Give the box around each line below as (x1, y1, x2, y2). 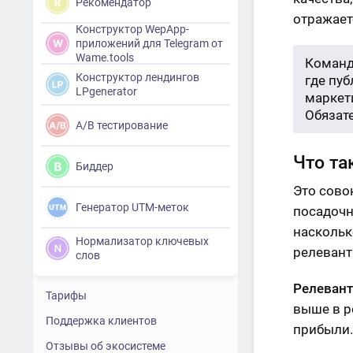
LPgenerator (76, 85, 137, 98)
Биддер (76, 160, 113, 173)
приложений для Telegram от (76, 37, 223, 50)
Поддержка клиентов (46, 314, 157, 327)
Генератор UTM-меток (76, 201, 189, 214)
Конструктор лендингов (76, 71, 199, 84)
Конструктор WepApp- (76, 23, 189, 35)
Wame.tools (76, 51, 134, 64)
